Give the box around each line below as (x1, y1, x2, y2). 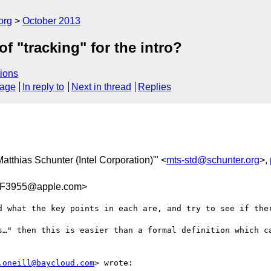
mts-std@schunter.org (166, 154, 260, 165)
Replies (138, 82, 172, 93)
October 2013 (22, 16, 80, 26)
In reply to (22, 82, 65, 93)
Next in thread (71, 82, 131, 93)
